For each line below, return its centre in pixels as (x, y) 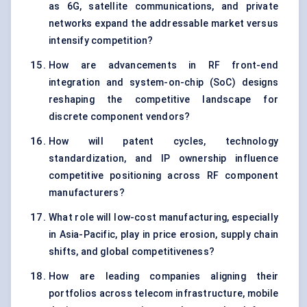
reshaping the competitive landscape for (163, 100)
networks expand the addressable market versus (163, 24)
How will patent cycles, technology (163, 142)
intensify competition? (101, 41)
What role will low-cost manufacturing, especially (163, 218)
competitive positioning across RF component (163, 176)
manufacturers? (87, 193)
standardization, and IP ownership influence (163, 159)
